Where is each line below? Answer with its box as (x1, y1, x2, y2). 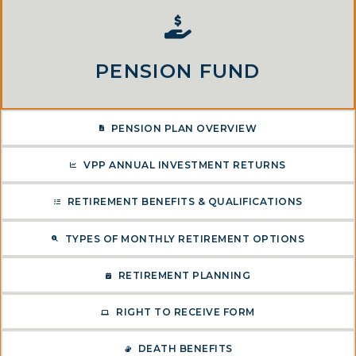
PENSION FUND (95, 59, 261, 83)
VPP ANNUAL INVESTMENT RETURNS (83, 159, 286, 172)
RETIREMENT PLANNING (118, 269, 251, 282)
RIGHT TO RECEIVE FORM (116, 306, 255, 319)
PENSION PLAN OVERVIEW (110, 122, 257, 134)
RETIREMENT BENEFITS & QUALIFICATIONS (67, 195, 303, 208)
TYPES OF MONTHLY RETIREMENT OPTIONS (64, 232, 305, 245)
